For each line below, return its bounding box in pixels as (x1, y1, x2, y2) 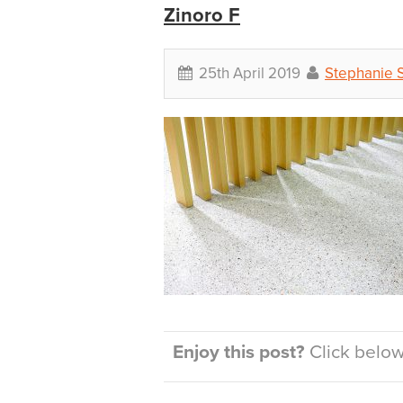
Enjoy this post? (173, 341, 305, 363)
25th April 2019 (195, 64, 304, 83)
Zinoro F (164, 4, 240, 27)
